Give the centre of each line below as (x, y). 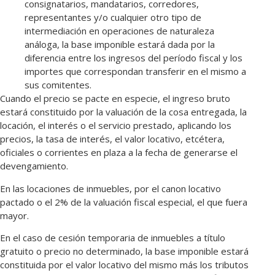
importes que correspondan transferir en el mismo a (135, 72)
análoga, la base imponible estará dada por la (120, 45)
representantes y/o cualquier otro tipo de (113, 17)
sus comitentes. (58, 85)
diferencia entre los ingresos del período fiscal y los (134, 58)
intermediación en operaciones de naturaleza (119, 31)
